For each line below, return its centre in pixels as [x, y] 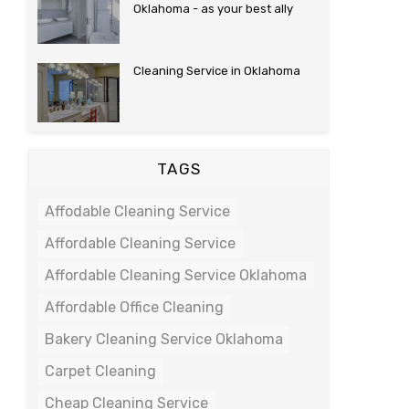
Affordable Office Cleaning [134, 307]
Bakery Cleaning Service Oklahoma [164, 339]
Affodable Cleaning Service [137, 211]
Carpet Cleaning [100, 371]
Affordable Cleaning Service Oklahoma [176, 275]
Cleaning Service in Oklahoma [217, 71]
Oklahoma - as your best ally [213, 9]
